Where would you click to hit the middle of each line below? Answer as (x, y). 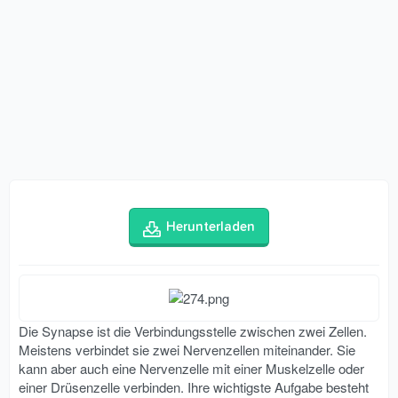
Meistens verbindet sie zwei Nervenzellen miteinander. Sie (187, 350)
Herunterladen (211, 227)
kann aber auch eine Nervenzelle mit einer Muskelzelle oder (191, 369)
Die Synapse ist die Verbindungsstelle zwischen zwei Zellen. (193, 331)
